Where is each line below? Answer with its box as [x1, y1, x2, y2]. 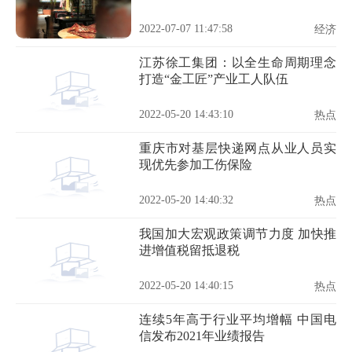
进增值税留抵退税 [139, 244, 240, 257]
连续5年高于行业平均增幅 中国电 [139, 313, 336, 326]
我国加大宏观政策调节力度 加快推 [139, 227, 336, 240]
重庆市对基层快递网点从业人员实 [139, 141, 336, 155]
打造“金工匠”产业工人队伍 [139, 72, 288, 86]
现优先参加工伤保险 [139, 158, 252, 171]
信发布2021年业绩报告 [139, 329, 265, 343]
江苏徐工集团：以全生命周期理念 [139, 56, 336, 69]
